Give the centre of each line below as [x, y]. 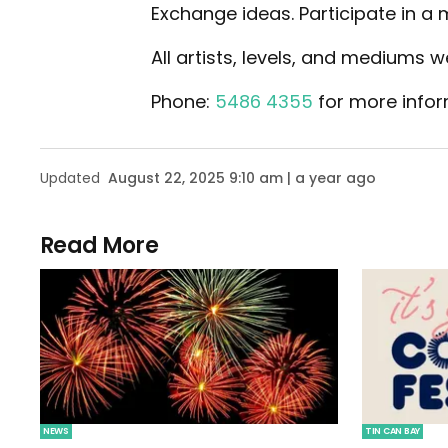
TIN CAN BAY [393, 431]
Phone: [183, 101]
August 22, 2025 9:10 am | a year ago [242, 178]
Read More [99, 245]
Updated [70, 178]
